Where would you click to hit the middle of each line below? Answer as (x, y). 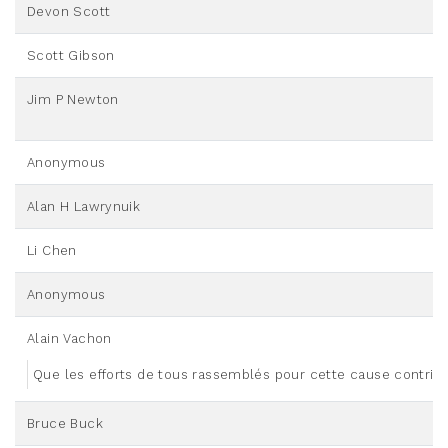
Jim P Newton (73, 100)
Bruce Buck (65, 424)
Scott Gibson (71, 56)
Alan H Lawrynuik (84, 207)
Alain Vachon (69, 339)
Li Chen (52, 251)
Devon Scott (69, 12)
